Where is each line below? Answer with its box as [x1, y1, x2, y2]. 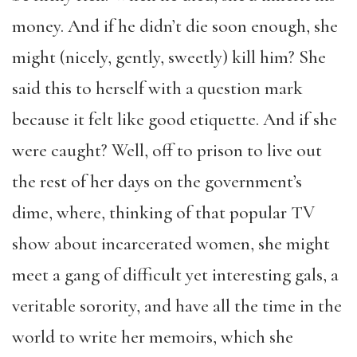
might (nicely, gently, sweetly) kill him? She [12, 46, 326, 69]
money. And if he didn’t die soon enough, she [12, 15, 338, 37]
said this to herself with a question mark [12, 77, 303, 100]
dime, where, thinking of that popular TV [12, 202, 315, 224]
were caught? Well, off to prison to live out [12, 139, 322, 162]
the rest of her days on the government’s [12, 171, 302, 193]
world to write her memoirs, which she [12, 326, 293, 348]
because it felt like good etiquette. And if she [12, 108, 337, 131]
